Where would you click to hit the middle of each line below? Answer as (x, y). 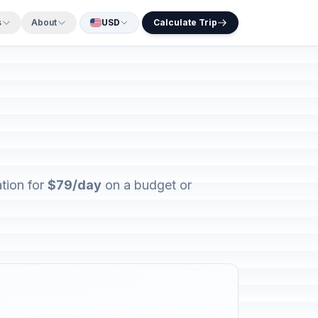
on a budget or (147, 185)
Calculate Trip (185, 22)
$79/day (75, 185)
